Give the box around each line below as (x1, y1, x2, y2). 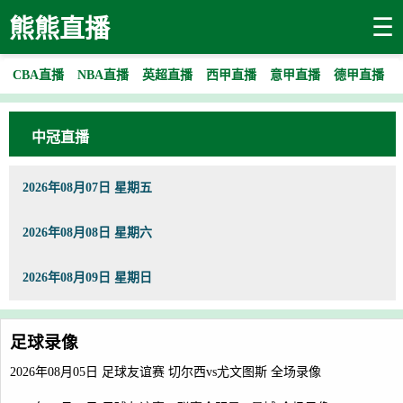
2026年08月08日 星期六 (22, 226, 152, 239)
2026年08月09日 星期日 (22, 271, 152, 284)
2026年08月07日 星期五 (22, 181, 152, 194)
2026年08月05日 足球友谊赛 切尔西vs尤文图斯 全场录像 (10, 365, 321, 379)
